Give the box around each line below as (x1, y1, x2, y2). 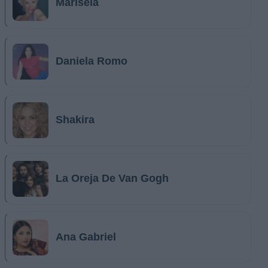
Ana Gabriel (56, 230, 116, 243)
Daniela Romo (56, 54, 127, 67)
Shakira (56, 113, 95, 126)
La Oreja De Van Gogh (56, 172, 169, 184)
